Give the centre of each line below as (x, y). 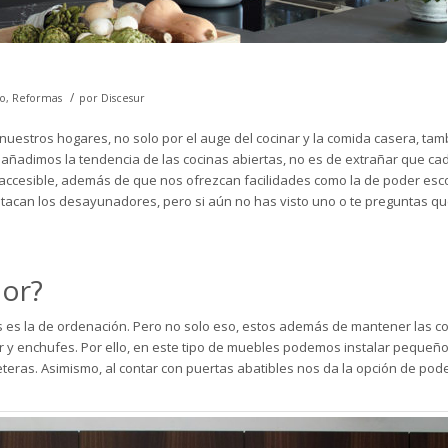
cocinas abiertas (233, 159)
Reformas (37, 98)
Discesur (123, 98)
